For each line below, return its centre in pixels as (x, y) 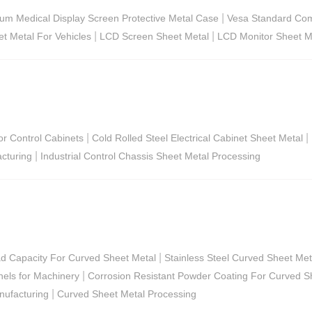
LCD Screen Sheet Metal (154, 36)
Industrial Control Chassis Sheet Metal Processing (150, 156)
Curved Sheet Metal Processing (127, 294)
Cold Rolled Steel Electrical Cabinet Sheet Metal (197, 138)
